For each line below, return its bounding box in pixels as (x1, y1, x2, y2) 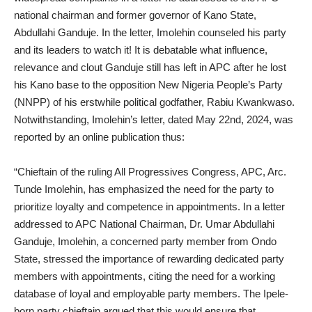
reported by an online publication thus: (14, 131, 185, 143)
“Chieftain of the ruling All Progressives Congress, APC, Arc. (14, 166, 286, 178)
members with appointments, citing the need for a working (14, 270, 275, 283)
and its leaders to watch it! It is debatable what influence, (14, 44, 267, 56)
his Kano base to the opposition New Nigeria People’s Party (14, 79, 283, 91)
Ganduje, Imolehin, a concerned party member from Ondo (14, 235, 276, 248)
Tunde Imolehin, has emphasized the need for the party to (14, 183, 274, 196)
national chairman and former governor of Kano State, (14, 9, 256, 22)
